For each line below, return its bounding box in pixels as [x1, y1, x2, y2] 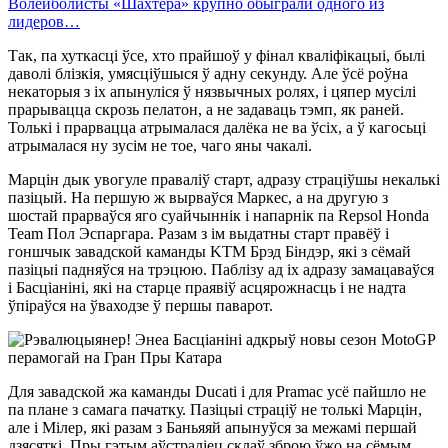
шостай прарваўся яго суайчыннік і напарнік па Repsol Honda [8, 206, 429, 224]
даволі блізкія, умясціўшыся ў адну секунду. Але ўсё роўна [8, 64, 408, 82]
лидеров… [8, 12, 80, 30]
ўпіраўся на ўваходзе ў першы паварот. [8, 296, 273, 314]
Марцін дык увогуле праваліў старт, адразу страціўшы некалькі [8, 170, 440, 188]
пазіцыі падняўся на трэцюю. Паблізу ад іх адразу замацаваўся [8, 260, 434, 278]
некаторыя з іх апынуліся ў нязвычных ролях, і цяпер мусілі [8, 82, 416, 100]
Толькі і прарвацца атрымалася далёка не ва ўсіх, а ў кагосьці [8, 118, 426, 136]
